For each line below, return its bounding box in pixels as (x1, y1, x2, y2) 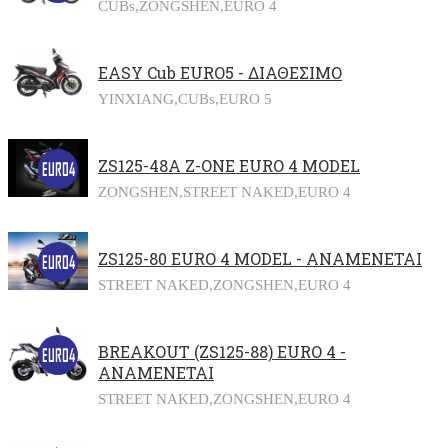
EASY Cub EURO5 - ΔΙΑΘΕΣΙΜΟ (98, 62, 342, 84)
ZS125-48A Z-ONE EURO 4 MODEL (98, 155, 360, 177)
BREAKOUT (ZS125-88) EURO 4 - (98, 341, 346, 363)
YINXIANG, (98, 90, 178, 108)
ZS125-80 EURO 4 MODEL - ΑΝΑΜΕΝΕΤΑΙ (98, 248, 422, 270)
